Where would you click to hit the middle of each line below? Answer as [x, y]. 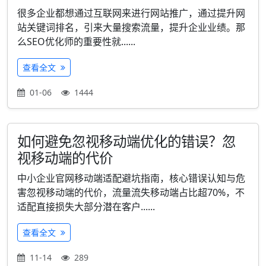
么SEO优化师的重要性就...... [76, 42]
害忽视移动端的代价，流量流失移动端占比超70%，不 [131, 192]
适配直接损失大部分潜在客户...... [86, 207]
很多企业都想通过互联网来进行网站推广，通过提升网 [131, 13]
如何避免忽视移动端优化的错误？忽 [126, 141]
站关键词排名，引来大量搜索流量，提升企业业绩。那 [131, 27]
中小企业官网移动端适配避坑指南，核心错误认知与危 [131, 178]
